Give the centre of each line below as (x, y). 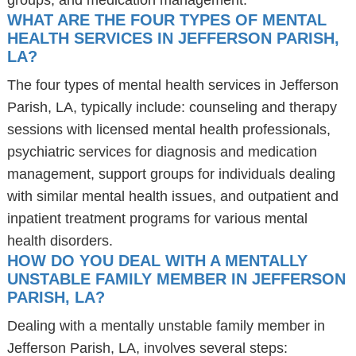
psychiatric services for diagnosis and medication (162, 152)
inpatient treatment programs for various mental (157, 219)
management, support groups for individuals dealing (171, 174)
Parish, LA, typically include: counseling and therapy (172, 107)
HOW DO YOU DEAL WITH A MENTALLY (157, 261)
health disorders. (60, 241)
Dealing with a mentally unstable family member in (166, 326)
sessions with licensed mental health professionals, (168, 130)
